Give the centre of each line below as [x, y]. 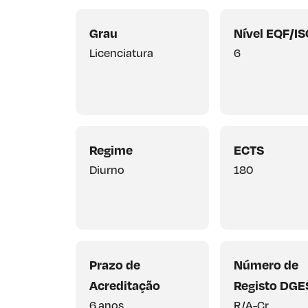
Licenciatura [121, 52]
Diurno [107, 169]
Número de [266, 264]
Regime [111, 149]
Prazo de [115, 264]
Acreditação [125, 285]
